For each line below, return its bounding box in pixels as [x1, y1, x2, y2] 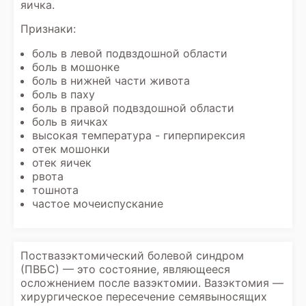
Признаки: [20, 22, 76, 36]
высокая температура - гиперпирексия [32, 128, 245, 142]
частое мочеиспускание [32, 197, 163, 210]
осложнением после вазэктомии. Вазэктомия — [20, 276, 283, 290]
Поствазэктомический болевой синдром [20, 249, 244, 262]
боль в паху [32, 87, 95, 101]
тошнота [32, 183, 79, 197]
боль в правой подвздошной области [32, 101, 234, 115]
